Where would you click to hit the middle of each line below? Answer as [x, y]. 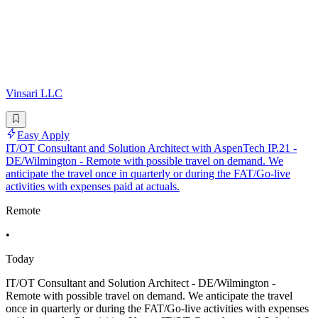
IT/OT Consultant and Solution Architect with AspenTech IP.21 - [151, 148]
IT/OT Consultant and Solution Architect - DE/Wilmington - [141, 283]
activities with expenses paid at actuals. [93, 186]
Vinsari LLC [34, 94]
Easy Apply [43, 135]
